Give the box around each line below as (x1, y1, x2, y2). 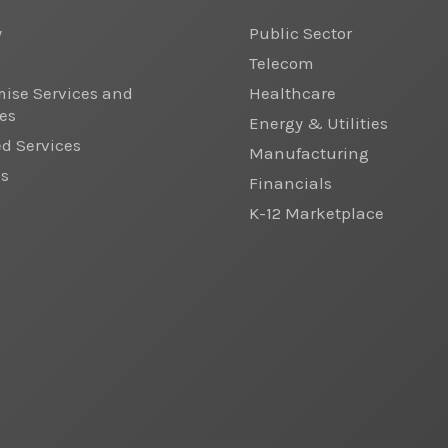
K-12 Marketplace (249, 202, 384, 223)
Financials (249, 172, 332, 193)
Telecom (249, 52, 314, 73)
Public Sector (249, 22, 352, 43)
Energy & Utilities (249, 112, 388, 133)
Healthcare (249, 82, 336, 103)
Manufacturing (249, 142, 369, 163)
